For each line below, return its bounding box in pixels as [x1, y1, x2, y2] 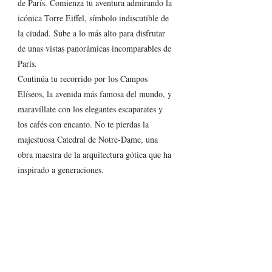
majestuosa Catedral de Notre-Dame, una [18, 134, 160, 146]
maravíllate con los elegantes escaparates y [18, 103, 165, 115]
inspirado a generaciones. [18, 164, 104, 176]
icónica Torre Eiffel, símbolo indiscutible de [18, 12, 171, 24]
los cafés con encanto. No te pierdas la [18, 118, 151, 131]
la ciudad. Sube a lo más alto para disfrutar [18, 27, 168, 39]
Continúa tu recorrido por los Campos [18, 73, 150, 85]
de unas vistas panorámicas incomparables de [18, 42, 174, 55]
